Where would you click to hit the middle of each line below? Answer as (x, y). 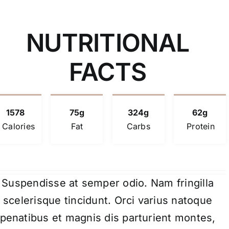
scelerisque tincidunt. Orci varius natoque (108, 200)
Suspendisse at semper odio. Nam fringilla (108, 183)
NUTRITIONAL (108, 42)
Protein (201, 126)
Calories (19, 126)
